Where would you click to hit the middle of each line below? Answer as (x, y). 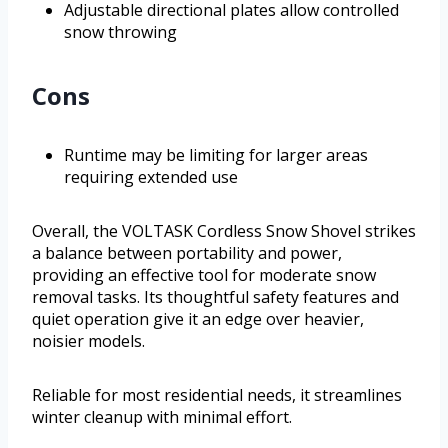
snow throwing (120, 31)
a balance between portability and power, (187, 252)
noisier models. (88, 340)
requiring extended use (151, 176)
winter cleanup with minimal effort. (162, 416)
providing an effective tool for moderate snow (204, 274)
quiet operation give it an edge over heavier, (198, 318)
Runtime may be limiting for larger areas (216, 154)
